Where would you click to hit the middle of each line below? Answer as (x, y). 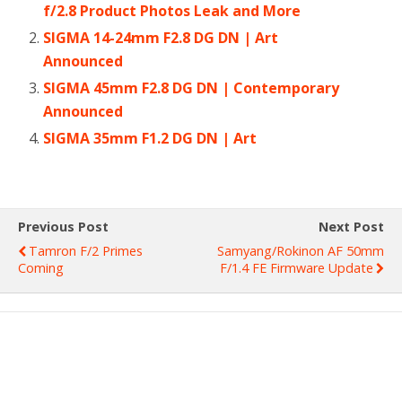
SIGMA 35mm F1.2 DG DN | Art (150, 139)
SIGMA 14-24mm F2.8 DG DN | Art (161, 37)
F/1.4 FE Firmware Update (297, 268)
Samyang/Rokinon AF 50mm (301, 251)
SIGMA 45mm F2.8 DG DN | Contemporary (192, 88)
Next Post (351, 227)
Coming (41, 268)
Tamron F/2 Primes (86, 251)
